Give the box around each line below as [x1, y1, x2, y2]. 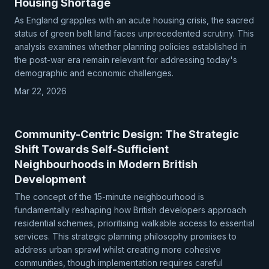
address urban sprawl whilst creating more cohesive [14, 244, 221, 255]
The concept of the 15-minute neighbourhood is [14, 192, 204, 202]
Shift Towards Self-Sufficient [14, 143, 169, 156]
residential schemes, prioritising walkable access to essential [14, 218, 255, 228]
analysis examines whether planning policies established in [14, 41, 247, 52]
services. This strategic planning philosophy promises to [14, 231, 237, 241]
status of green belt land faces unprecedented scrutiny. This [14, 28, 254, 38]
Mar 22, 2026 [14, 86, 67, 96]
